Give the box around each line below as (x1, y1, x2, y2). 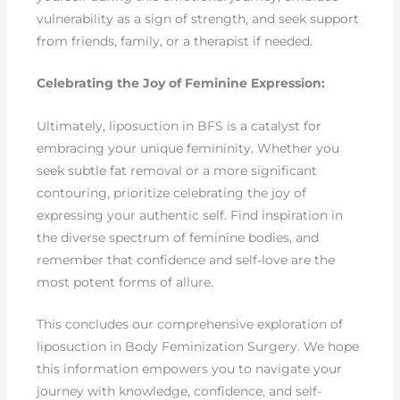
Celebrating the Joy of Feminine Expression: (37, 75, 326, 92)
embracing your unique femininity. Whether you (37, 139, 340, 156)
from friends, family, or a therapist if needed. (37, 32, 313, 49)
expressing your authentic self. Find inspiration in (37, 206, 344, 223)
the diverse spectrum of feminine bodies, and (37, 229, 320, 246)
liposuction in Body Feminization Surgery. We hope (37, 338, 360, 355)
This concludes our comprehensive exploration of (37, 316, 344, 333)
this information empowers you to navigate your (37, 361, 343, 378)
